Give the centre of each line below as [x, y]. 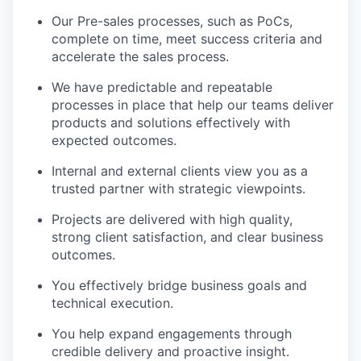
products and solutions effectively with [171, 122]
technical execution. [112, 303]
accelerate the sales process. [140, 56]
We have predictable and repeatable [162, 87]
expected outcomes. [114, 140]
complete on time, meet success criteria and [187, 38]
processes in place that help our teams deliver [193, 104]
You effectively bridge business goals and [179, 285]
